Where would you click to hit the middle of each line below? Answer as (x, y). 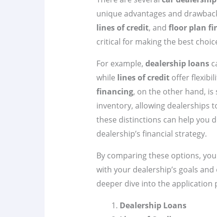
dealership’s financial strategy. (151, 134)
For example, (121, 64)
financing (115, 92)
